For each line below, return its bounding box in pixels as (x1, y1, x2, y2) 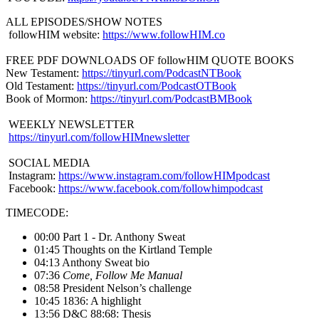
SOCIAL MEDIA (6, 157, 90, 169)
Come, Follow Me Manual (63, 269, 182, 282)
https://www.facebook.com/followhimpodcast (58, 182, 263, 195)
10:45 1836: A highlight (34, 295, 141, 308)
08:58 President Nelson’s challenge (34, 282, 192, 295)
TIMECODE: (6, 206, 68, 219)
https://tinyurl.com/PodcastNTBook (82, 67, 241, 80)
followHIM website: (6, 28, 103, 41)
